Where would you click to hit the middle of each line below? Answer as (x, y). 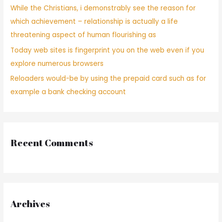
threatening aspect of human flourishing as (83, 35)
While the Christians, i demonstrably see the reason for (103, 8)
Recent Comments (52, 143)
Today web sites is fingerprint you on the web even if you (108, 50)
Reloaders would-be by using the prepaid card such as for (109, 78)
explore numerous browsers (57, 63)
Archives (30, 203)
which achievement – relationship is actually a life (94, 22)
